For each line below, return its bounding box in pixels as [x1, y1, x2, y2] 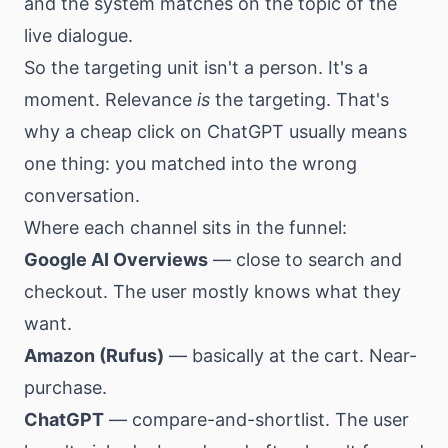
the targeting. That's [210, 89, 389, 110]
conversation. [24, 185, 140, 206]
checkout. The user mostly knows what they [24, 281, 401, 302]
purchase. [24, 377, 107, 398]
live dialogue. [24, 25, 133, 46]
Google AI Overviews [24, 249, 208, 270]
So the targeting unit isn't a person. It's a [24, 57, 368, 78]
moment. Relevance [24, 89, 197, 110]
